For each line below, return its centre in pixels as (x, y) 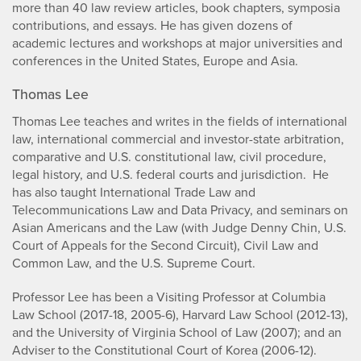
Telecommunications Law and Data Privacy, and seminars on (180, 210)
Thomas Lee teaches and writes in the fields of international (180, 122)
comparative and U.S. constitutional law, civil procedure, (169, 157)
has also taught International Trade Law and (134, 193)
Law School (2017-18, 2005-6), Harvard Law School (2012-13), (180, 315)
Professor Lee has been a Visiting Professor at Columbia (169, 297)
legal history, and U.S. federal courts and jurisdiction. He (170, 175)
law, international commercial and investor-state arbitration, (178, 139)
